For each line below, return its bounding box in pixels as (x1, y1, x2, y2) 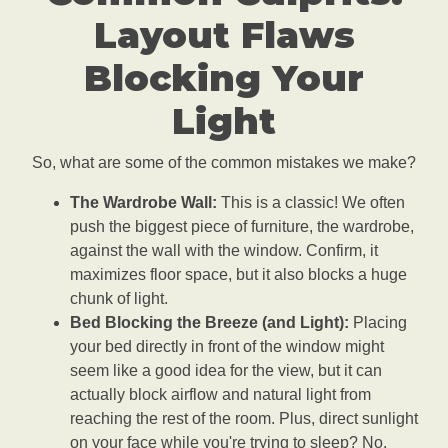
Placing (349, 314, 407, 332)
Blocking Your (84, 56, 364, 101)
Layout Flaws (93, 13, 355, 58)
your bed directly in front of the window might (70, 338, 384, 356)
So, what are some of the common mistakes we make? (32, 154, 416, 172)
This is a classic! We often (217, 194, 405, 212)
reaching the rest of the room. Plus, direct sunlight (70, 410, 418, 428)
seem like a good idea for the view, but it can (70, 362, 382, 380)
